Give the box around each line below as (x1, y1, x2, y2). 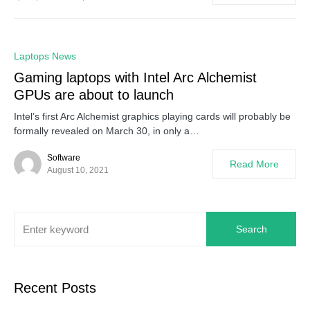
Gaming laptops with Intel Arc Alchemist (14, 70, 257, 85)
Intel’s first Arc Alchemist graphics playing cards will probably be (14, 111, 291, 122)
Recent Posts (14, 280, 96, 295)
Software (47, 153, 80, 163)
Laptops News (14, 51, 76, 62)
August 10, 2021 (47, 165, 109, 175)
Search (235, 224, 267, 235)
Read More (230, 158, 279, 170)
